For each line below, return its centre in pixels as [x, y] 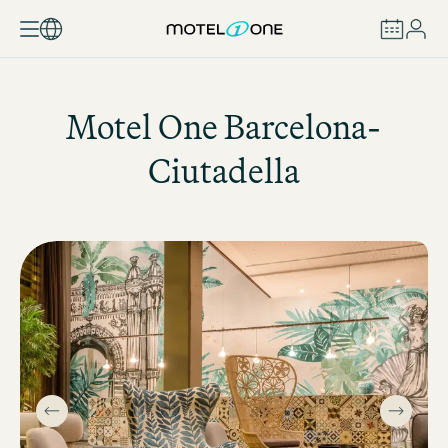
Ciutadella [223, 170]
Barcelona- [300, 126]
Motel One [142, 126]
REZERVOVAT [224, 89]
